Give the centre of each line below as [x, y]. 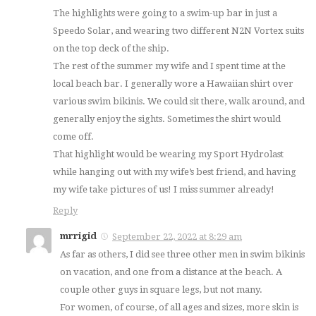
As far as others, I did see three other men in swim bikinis [182, 255]
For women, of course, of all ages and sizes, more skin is [179, 308]
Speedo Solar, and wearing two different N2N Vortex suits [178, 31]
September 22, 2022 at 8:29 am [177, 237]
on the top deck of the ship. [111, 49]
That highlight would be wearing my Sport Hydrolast [168, 154]
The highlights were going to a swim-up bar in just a [165, 13]
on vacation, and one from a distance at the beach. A [171, 272]
